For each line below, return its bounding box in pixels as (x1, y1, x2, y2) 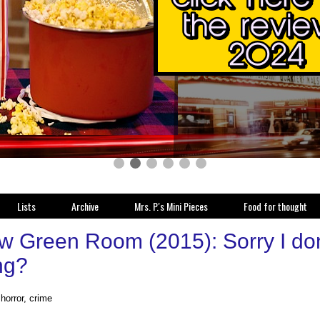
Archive (71, 199, 99, 214)
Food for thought (244, 199, 307, 214)
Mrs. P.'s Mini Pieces (134, 199, 208, 214)
